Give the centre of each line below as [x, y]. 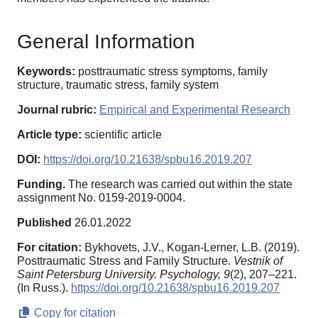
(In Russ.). [44, 287]
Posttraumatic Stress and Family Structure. [125, 261]
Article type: [49, 134]
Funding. [41, 184]
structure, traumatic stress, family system [118, 84]
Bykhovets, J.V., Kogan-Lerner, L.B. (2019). [192, 247]
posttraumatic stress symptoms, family [173, 71]
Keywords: [46, 71]
